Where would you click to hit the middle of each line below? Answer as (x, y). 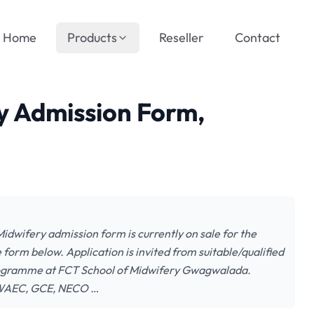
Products (92, 37)
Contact (258, 37)
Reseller (182, 37)
